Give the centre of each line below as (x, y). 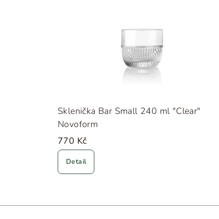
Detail (76, 162)
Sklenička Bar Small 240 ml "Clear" (129, 111)
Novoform (78, 124)
